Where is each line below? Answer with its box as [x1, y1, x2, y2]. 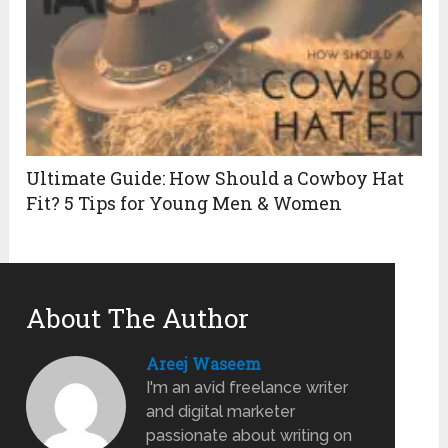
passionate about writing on [146, 425, 353, 445]
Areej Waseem [146, 352, 262, 374]
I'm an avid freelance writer [146, 377, 349, 397]
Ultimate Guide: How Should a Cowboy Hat [26, 165, 405, 190]
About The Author [26, 300, 250, 335]
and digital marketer [146, 401, 296, 421]
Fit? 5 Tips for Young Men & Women [26, 190, 343, 215]
